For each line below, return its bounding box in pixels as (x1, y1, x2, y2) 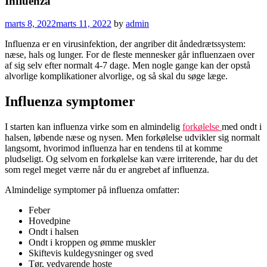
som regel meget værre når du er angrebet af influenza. (5, 164, 209, 175)
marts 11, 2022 (56, 18, 111, 29)
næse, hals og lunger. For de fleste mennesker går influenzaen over (5, 49, 254, 60)
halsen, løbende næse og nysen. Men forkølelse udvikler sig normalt (5, 132, 260, 143)
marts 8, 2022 (5, 18, 56, 29)
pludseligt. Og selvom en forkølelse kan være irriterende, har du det (5, 154, 257, 164)
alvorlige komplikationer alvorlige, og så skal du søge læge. (5, 71, 228, 82)
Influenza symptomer (5, 94, 135, 110)
